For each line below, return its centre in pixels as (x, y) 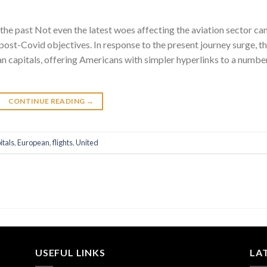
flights (63, 142)
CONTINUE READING (47, 101)
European (33, 142)
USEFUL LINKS (70, 252)
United (87, 142)
